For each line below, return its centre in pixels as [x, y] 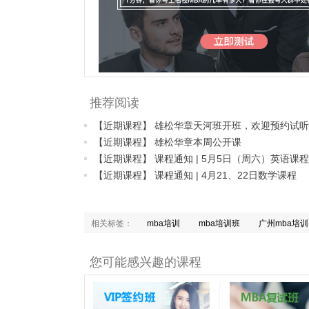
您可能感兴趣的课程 [146, 262]
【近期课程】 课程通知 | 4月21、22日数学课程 [195, 176]
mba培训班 [219, 224]
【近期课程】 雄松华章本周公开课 [168, 142]
